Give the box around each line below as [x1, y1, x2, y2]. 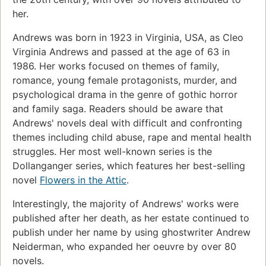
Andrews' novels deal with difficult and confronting [12, 117, 242, 129]
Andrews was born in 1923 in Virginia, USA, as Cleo [12, 31, 243, 44]
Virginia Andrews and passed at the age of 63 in [12, 46, 230, 58]
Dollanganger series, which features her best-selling [12, 160, 245, 172]
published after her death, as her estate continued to [12, 212, 249, 224]
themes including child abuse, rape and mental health [12, 131, 251, 144]
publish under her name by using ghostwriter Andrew [12, 226, 251, 239]
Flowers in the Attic [40, 174, 126, 186]
